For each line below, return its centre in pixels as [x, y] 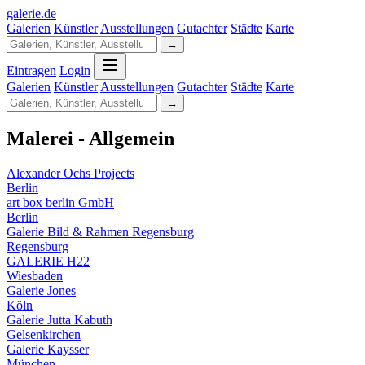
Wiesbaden [35, 275]
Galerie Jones [41, 290]
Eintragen [31, 70]
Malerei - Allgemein [90, 138]
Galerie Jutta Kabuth [59, 319]
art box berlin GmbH [60, 202]
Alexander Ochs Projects [70, 173]
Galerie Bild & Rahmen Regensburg [100, 231]
